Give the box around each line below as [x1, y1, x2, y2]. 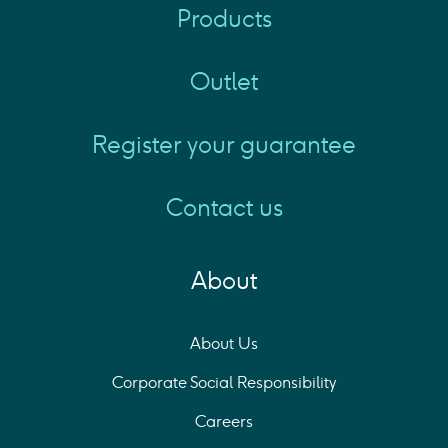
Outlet [190, 66, 258, 96]
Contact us [165, 192, 283, 222]
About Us [190, 333, 258, 353]
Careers [195, 411, 253, 431]
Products [176, 3, 272, 33]
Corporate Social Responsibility [112, 372, 336, 392]
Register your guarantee [92, 129, 356, 159]
